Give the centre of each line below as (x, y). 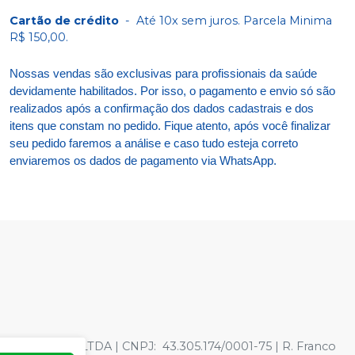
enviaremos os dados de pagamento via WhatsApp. (143, 160)
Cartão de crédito (64, 20)
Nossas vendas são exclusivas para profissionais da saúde (163, 73)
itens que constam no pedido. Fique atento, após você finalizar (170, 126)
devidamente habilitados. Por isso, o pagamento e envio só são (172, 91)
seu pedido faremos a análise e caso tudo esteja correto (154, 143)
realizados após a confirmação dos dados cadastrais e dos (162, 108)
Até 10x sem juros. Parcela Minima (234, 20)
